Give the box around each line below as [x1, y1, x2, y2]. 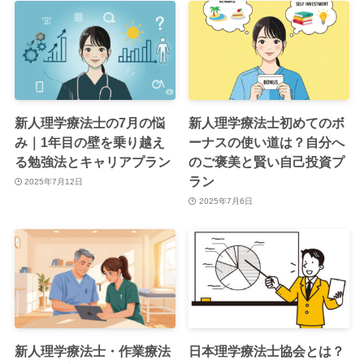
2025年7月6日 [198, 196, 253, 206]
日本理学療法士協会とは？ [188, 344, 345, 359]
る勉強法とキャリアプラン [14, 154, 171, 170]
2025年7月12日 [24, 176, 84, 186]
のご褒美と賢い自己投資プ [188, 154, 345, 170]
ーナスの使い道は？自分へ [188, 135, 345, 150]
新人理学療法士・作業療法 [14, 344, 171, 359]
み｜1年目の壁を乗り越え [14, 135, 165, 150]
